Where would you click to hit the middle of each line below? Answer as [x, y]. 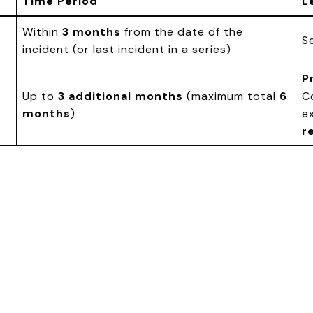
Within [42, 31]
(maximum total [231, 96]
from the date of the [182, 31]
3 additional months [121, 96]
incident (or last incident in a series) [127, 49]
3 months [92, 31]
